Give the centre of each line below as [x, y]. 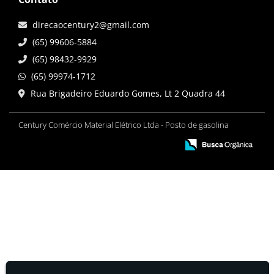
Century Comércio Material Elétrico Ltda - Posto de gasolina [124, 125]
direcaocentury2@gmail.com [91, 25]
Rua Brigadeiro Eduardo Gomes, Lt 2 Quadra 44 [128, 94]
